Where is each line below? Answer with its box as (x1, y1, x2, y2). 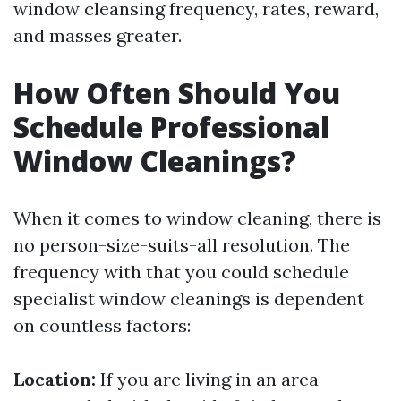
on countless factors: (13, 314, 191, 337)
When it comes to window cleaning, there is (13, 207, 381, 229)
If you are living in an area (96, 368, 319, 390)
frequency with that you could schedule (13, 260, 349, 283)
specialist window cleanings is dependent (13, 287, 364, 310)
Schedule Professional (13, 107, 329, 146)
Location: (13, 368, 96, 390)
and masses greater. (13, 24, 182, 47)
